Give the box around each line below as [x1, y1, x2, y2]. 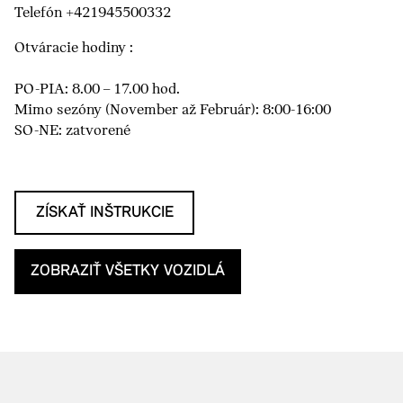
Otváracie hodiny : [14, 40, 133, 58]
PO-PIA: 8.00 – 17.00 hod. [14, 81, 180, 99]
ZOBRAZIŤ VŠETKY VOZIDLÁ [31, 263, 225, 281]
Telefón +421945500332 [14, 4, 171, 22]
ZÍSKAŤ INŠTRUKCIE [35, 204, 174, 222]
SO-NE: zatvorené [14, 122, 130, 140]
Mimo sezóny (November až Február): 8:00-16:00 [14, 102, 331, 120]
